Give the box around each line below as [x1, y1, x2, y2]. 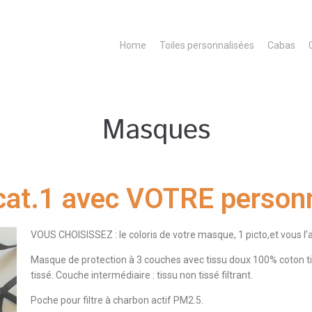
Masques [102, 111, 210, 150]
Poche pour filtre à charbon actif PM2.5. [30, 295, 203, 306]
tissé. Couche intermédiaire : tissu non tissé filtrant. [30, 270, 253, 281]
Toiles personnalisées [159, 40, 254, 51]
